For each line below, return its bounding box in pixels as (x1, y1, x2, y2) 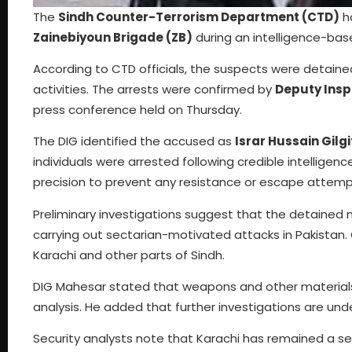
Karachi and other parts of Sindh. (33, 246, 225, 263)
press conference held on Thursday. (33, 101, 242, 118)
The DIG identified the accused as (33, 133, 235, 150)
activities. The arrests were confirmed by (33, 80, 275, 97)
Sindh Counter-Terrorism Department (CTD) (58, 8, 339, 25)
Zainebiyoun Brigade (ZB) (33, 28, 192, 46)
